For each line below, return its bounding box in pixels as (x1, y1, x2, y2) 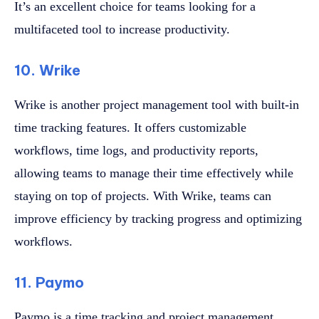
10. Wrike (14, 61, 80, 80)
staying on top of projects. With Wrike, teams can (14, 189, 271, 204)
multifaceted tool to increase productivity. (14, 22, 230, 37)
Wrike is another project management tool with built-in (14, 98, 299, 113)
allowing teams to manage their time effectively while (14, 166, 293, 181)
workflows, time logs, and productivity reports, (14, 143, 258, 158)
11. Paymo (14, 273, 84, 292)
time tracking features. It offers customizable (14, 120, 246, 135)
